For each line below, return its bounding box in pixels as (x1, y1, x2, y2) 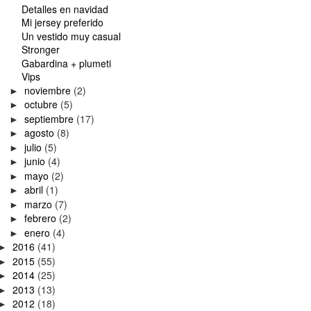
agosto (24, 126, 57, 140)
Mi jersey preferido (21, 15, 103, 30)
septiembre (24, 111, 76, 126)
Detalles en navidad (21, 1, 108, 16)
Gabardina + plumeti (21, 56, 111, 70)
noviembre (24, 83, 74, 97)
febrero (24, 211, 59, 226)
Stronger (21, 42, 60, 57)
